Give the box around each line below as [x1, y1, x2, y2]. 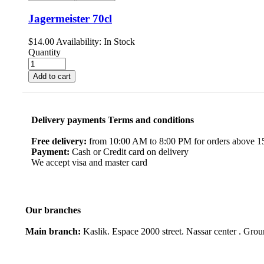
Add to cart [33, 71, 71, 81]
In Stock [101, 36, 135, 47]
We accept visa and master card [31, 157, 147, 167]
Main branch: [25, 226, 81, 236]
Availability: [56, 36, 101, 47]
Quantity [28, 47, 61, 57]
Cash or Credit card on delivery [70, 146, 189, 157]
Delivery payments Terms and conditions [31, 114, 194, 125]
